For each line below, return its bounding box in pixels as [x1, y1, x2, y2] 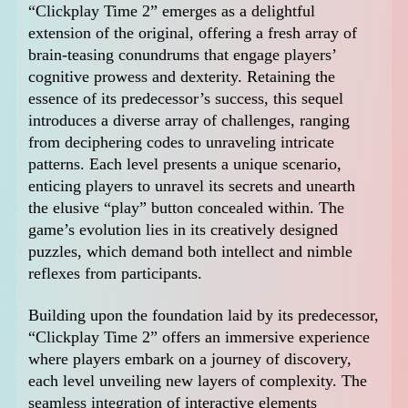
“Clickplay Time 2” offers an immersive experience [28, 328, 371, 347]
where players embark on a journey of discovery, [28, 350, 352, 369]
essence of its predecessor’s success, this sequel [28, 89, 344, 108]
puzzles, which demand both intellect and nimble [28, 242, 353, 261]
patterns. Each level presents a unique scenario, [28, 155, 342, 174]
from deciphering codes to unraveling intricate [28, 133, 335, 152]
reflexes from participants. [28, 264, 203, 283]
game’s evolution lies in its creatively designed [28, 220, 339, 240]
